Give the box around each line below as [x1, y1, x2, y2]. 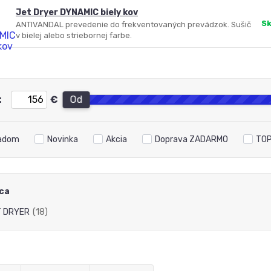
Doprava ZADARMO [154, 134, 228, 145]
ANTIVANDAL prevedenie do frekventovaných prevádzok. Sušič [15, 20, 251, 29]
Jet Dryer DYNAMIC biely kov [15, 7, 138, 18]
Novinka [47, 134, 78, 145]
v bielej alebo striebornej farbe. [15, 31, 132, 40]
